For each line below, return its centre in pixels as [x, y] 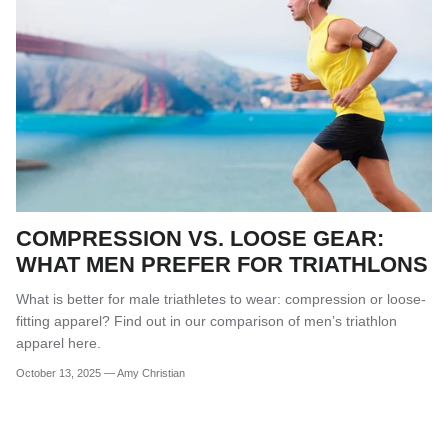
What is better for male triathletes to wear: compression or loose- [221, 298]
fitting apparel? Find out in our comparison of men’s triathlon [206, 320]
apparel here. [58, 342]
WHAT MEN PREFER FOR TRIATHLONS [222, 264]
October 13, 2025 [58, 373]
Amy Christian [151, 373]
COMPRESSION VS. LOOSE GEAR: [200, 238]
